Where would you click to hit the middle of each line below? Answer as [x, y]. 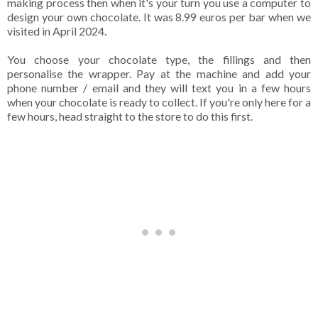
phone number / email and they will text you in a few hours [159, 88]
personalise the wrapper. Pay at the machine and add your [159, 74]
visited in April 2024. [58, 31]
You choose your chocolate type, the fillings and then [159, 60]
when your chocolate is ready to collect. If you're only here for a [159, 102]
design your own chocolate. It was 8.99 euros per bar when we [159, 17]
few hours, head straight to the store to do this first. [131, 116]
